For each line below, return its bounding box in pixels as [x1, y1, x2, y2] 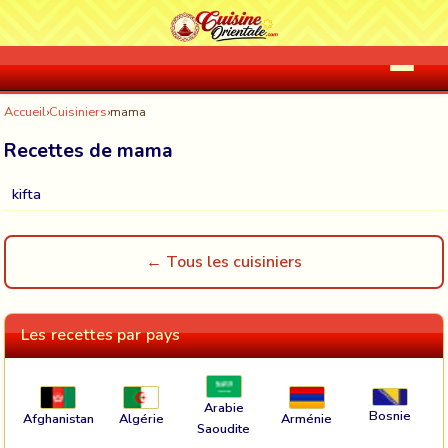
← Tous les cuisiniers [146, 251, 302, 273]
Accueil [4, 103, 46, 121]
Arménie [281, 409, 333, 428]
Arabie [203, 399, 244, 418]
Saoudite [197, 420, 251, 439]
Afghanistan [22, 409, 94, 428]
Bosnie [368, 407, 411, 426]
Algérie [118, 409, 164, 428]
